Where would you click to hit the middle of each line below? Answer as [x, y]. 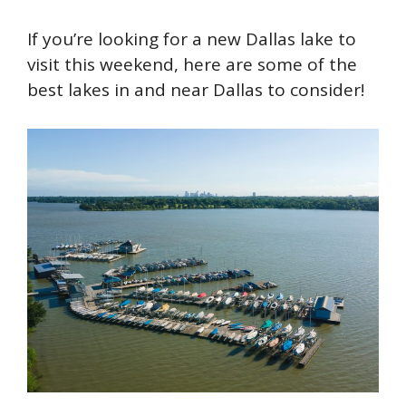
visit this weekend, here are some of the [192, 65]
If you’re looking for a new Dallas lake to [192, 39]
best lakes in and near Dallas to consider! [196, 90]
